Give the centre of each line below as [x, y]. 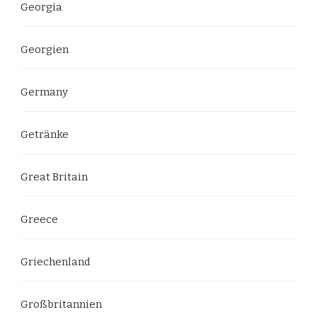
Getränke [45, 134]
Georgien [45, 50]
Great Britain [54, 177]
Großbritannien [61, 304]
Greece [39, 219]
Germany [44, 92]
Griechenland [56, 262]
